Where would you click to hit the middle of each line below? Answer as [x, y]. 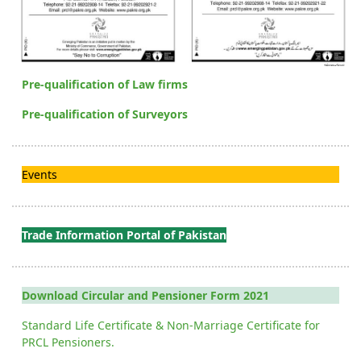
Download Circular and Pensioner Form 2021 [145, 296]
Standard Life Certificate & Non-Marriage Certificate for [171, 326]
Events [39, 175]
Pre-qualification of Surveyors [105, 114]
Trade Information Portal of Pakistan [124, 235]
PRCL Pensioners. [68, 342]
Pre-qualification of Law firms [105, 85]
